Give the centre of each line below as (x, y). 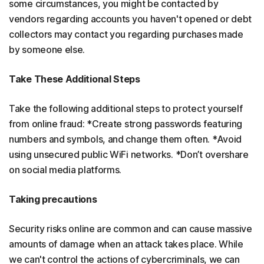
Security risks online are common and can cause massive (131, 229)
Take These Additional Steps (75, 79)
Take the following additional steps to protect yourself (126, 108)
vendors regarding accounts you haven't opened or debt (131, 19)
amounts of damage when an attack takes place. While (126, 244)
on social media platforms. (65, 170)
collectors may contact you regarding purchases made (126, 34)
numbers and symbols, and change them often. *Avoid (126, 139)
